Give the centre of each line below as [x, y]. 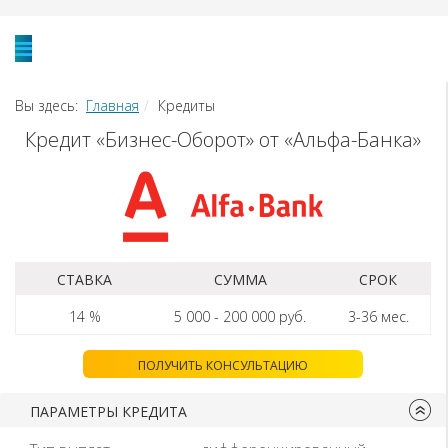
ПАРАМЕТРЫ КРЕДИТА [108, 411]
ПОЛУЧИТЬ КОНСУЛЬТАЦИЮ [223, 365]
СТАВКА [85, 279]
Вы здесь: [50, 105]
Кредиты [186, 105]
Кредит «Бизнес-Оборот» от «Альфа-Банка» [223, 139]
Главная [112, 105]
